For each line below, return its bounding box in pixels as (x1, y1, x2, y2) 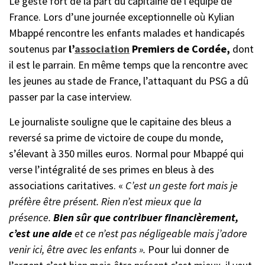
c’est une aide (9, 226, 75, 240)
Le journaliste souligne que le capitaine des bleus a (9, 114, 231, 128)
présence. (9, 210, 53, 224)
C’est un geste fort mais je (125, 178, 238, 192)
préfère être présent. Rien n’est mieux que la (9, 194, 202, 208)
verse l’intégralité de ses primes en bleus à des (9, 162, 214, 176)
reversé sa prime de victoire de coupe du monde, (9, 130, 223, 144)
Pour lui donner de (148, 242, 229, 256)
